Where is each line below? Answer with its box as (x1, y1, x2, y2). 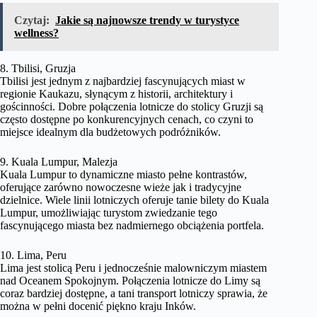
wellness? (14, 27, 59, 39)
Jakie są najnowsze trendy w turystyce (55, 14, 239, 26)
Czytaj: (14, 14, 50, 26)
